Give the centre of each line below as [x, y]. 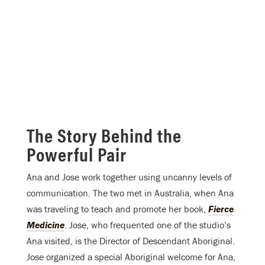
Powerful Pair [77, 154]
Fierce [221, 209]
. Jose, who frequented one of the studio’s [148, 225]
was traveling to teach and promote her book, [117, 209]
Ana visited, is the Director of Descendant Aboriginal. [131, 241]
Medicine [46, 225]
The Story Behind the [104, 135]
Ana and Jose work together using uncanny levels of [129, 177]
